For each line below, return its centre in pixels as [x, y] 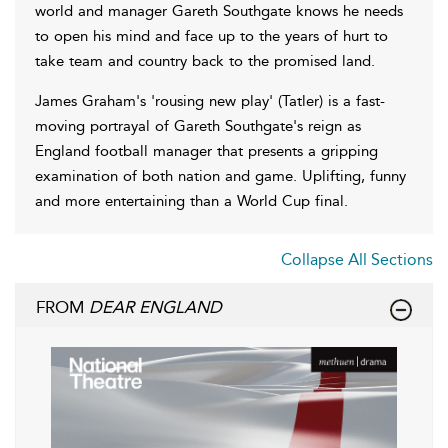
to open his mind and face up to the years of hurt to [211, 35]
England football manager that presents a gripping [206, 150]
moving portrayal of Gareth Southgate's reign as [198, 125]
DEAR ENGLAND [155, 306]
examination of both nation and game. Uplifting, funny [220, 175]
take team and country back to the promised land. [205, 60]
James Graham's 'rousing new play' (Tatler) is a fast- [210, 100]
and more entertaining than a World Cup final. [191, 200]
